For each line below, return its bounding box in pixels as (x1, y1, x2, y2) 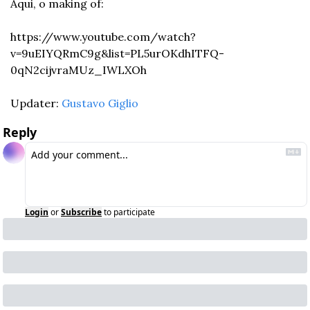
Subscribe (61, 206, 102, 218)
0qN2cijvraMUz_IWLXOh (10, 62, 147, 77)
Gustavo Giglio (62, 95, 138, 110)
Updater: (10, 95, 62, 110)
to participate (104, 206, 155, 218)
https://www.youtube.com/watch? (10, 29, 196, 44)
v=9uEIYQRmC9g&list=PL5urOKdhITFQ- (10, 46, 224, 60)
